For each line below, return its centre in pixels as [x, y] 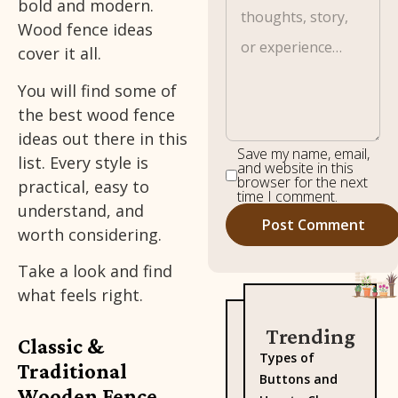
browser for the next [303, 183]
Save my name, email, [304, 154]
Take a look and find [95, 271]
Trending [310, 337]
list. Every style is [83, 162]
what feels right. [80, 295]
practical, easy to [84, 186]
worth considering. [90, 234]
